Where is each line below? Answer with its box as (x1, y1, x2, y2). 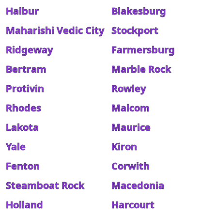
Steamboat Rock (6, 179, 84, 192)
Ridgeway (6, 43, 53, 56)
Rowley (111, 82, 146, 95)
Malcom (111, 101, 150, 114)
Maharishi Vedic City (6, 24, 104, 37)
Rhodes (6, 101, 41, 114)
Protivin (6, 82, 44, 95)
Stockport (111, 24, 158, 37)
